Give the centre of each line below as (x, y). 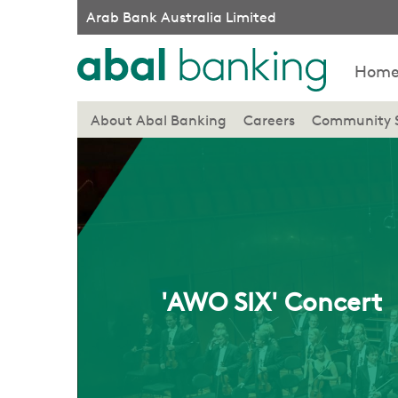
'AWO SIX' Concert (271, 302)
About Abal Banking (159, 120)
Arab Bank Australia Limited (181, 17)
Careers (269, 120)
